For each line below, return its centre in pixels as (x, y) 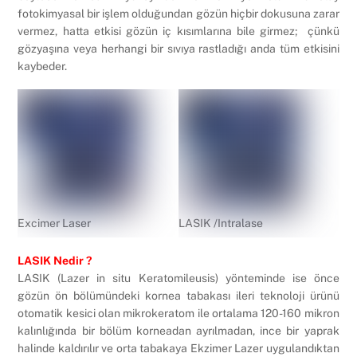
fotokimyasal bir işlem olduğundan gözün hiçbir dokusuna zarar (178, 13)
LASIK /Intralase (221, 224)
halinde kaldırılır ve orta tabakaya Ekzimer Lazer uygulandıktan (178, 349)
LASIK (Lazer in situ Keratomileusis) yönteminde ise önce (178, 279)
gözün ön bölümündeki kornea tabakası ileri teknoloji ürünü (178, 296)
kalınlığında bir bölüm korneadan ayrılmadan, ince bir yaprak (178, 331)
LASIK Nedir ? (55, 261)
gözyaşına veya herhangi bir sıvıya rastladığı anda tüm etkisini (178, 48)
